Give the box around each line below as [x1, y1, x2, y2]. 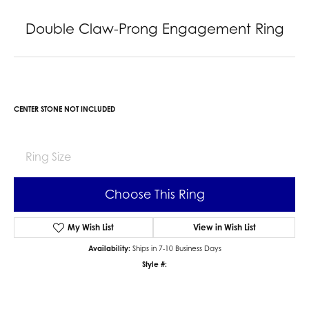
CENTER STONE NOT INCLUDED [14, 104, 115, 113]
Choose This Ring [104, 187, 205, 202]
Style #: [142, 259, 167, 268]
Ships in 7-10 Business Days [132, 243, 221, 252]
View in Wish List [192, 221, 256, 232]
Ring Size [26, 149, 71, 163]
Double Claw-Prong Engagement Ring [25, 19, 284, 37]
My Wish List [68, 221, 114, 232]
